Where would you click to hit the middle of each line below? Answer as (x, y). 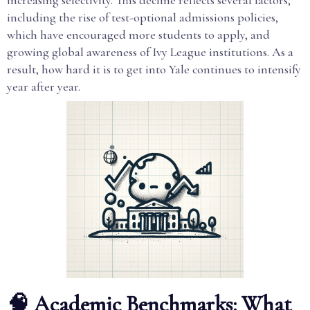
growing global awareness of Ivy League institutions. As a (150, 52)
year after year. (44, 86)
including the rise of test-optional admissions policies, (143, 17)
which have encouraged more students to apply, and (138, 35)
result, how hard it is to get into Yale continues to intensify (154, 69)
